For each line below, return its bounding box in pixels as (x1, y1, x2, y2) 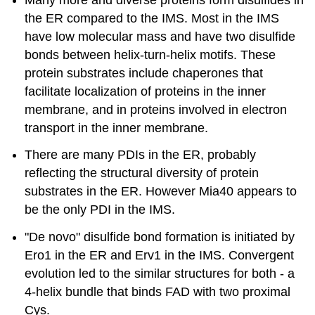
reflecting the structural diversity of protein (25, 166, 259, 181)
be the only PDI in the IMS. (25, 202, 176, 217)
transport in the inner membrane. (25, 120, 209, 135)
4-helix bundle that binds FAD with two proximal (25, 285, 291, 300)
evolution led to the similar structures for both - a (25, 266, 295, 281)
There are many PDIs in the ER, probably (25, 148, 257, 162)
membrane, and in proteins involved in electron (25, 102, 288, 117)
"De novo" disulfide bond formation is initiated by (25, 230, 295, 245)
